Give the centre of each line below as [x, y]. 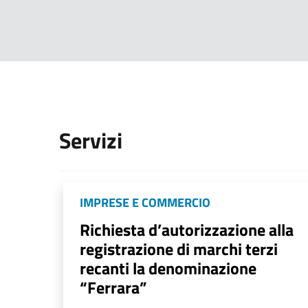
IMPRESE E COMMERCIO [145, 202]
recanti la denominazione [168, 268]
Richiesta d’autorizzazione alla [187, 229]
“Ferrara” [113, 287]
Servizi [91, 140]
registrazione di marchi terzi [179, 249]
